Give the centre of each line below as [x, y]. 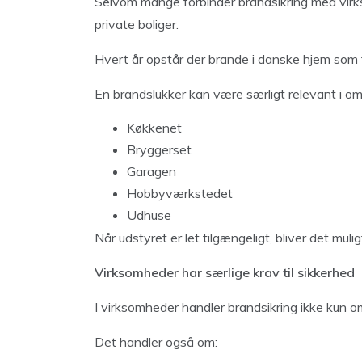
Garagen [152, 171]
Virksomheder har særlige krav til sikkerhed [225, 272]
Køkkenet [154, 127]
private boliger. [137, 24]
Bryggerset [159, 149]
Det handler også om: [156, 341]
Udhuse [149, 215]
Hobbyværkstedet [180, 193]
